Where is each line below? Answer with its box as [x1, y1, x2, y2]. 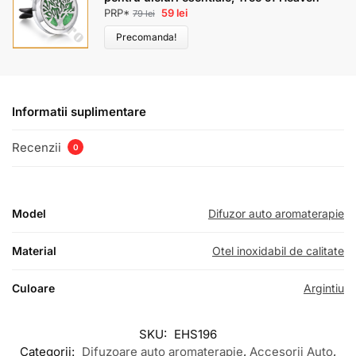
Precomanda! [116, 30, 176, 43]
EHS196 [174, 326, 217, 342]
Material [12, 243, 56, 257]
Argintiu [304, 281, 344, 295]
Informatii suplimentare [12, 103, 146, 119]
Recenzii [12, 140, 64, 156]
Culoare [12, 281, 55, 295]
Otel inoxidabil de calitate [212, 243, 344, 257]
